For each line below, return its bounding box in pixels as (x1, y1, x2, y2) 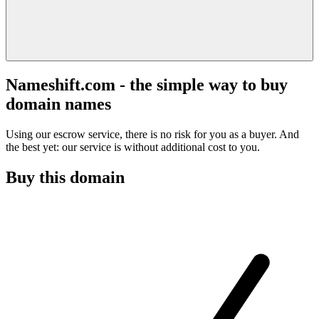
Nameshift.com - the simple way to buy (6, 75, 288, 94)
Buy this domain (6, 167, 125, 187)
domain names (6, 94, 111, 113)
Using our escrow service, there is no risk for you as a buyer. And (6, 127, 299, 140)
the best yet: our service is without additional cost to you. (6, 140, 260, 153)
